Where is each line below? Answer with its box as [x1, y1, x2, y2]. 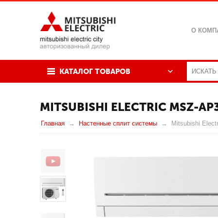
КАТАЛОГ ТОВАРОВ [59, 67, 130, 76]
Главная [41, 120, 65, 127]
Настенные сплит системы [79, 120, 157, 127]
